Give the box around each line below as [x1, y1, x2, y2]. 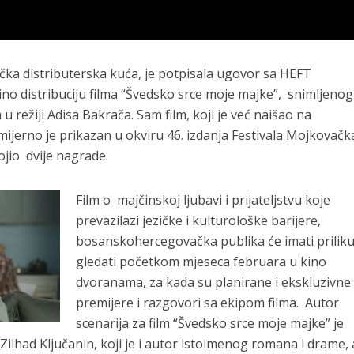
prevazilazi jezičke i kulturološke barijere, [76, 211, 322, 229]
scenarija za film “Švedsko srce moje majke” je [76, 314, 348, 332]
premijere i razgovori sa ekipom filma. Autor [76, 293, 340, 311]
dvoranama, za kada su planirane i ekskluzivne [76, 273, 352, 291]
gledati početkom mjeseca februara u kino [76, 252, 327, 270]
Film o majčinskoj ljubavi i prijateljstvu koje [76, 190, 331, 209]
